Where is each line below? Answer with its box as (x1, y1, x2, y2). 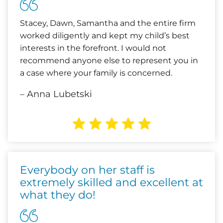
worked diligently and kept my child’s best (20, 31, 190, 40)
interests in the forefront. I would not (20, 43, 166, 53)
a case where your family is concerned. (20, 68, 172, 78)
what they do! (20, 188, 96, 202)
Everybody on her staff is (20, 163, 155, 177)
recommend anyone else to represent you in (20, 56, 198, 65)
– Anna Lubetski (20, 89, 92, 100)
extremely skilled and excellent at (20, 176, 203, 189)
